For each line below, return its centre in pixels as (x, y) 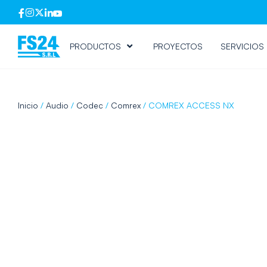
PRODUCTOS (95, 46)
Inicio (28, 105)
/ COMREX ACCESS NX (187, 105)
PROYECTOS (178, 46)
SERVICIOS (242, 46)
